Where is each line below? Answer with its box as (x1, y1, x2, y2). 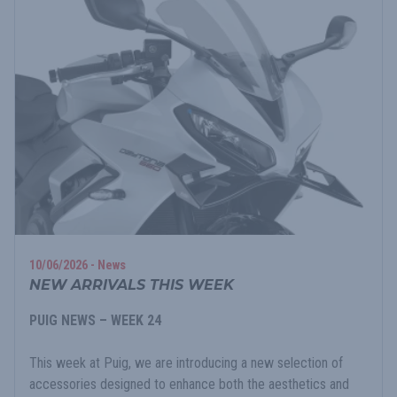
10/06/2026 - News (29, 258, 126, 274)
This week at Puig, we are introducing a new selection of (29, 354, 343, 372)
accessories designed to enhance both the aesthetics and (29, 376, 349, 393)
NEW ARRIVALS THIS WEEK (29, 276, 234, 294)
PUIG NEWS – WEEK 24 (29, 312, 161, 330)
